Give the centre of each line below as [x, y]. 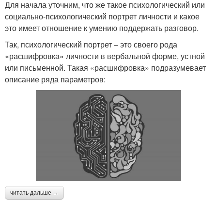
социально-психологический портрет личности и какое [102, 16]
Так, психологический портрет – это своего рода [91, 44]
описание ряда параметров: [55, 79]
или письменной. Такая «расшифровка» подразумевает [105, 68]
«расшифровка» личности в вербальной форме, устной [105, 56]
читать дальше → [34, 193]
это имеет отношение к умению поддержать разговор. [102, 28]
